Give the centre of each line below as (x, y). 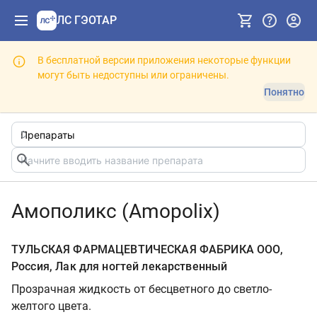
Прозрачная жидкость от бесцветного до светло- (142, 289)
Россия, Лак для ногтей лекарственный (120, 266)
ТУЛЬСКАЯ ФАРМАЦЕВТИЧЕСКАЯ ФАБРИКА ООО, (147, 249)
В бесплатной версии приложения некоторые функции (164, 60)
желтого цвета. (51, 306)
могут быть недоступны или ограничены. (133, 75)
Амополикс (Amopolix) (116, 211)
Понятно (284, 92)
